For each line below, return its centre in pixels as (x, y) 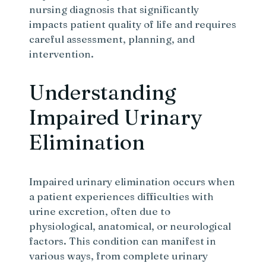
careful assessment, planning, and (112, 39)
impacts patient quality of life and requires (133, 24)
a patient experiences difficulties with (122, 197)
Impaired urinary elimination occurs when (132, 182)
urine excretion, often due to (100, 211)
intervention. (62, 54)
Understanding (103, 93)
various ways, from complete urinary (119, 256)
